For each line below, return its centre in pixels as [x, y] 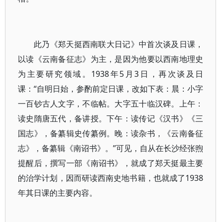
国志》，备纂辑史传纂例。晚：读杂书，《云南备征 [111, 133]
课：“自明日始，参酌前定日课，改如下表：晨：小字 [111, 89]
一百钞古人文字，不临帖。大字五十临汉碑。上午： [111, 104]
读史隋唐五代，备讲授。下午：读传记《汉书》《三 [111, 118]
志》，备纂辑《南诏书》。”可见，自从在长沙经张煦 [111, 148]
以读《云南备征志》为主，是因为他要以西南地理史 [111, 59]
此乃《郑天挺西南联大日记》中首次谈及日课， [119, 44]
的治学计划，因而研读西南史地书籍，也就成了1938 [111, 178]
